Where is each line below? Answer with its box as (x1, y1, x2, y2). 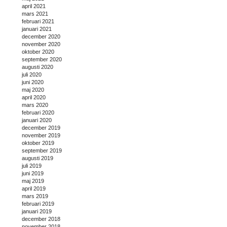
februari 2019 (22, 201, 54, 207)
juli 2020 (22, 71, 42, 78)
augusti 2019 (22, 155, 53, 162)
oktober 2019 (22, 140, 54, 146)
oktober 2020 (22, 49, 54, 55)
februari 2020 (22, 109, 54, 116)
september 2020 (22, 56, 62, 63)
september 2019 (22, 147, 62, 154)
